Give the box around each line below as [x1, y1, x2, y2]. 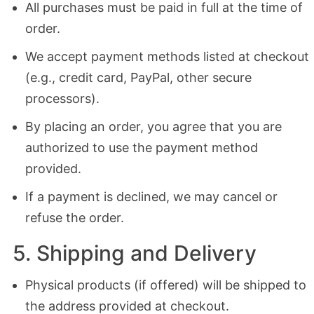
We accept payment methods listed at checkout [25, 49, 309, 64]
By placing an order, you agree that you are [25, 119, 282, 135]
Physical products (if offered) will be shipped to [25, 278, 306, 293]
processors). [25, 91, 100, 107]
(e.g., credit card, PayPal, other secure [25, 70, 252, 86]
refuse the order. [25, 210, 124, 226]
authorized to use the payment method [25, 140, 258, 156]
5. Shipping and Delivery [12, 240, 257, 266]
